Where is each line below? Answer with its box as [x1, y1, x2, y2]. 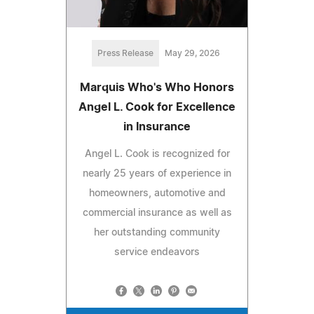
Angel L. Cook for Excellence [78, 102, 235, 114]
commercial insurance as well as [82, 208, 232, 219]
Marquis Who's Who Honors [80, 82, 234, 94]
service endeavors [114, 247, 200, 258]
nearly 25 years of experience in [83, 169, 231, 179]
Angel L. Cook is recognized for [84, 149, 230, 160]
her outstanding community [94, 228, 220, 238]
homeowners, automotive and [88, 189, 226, 199]
